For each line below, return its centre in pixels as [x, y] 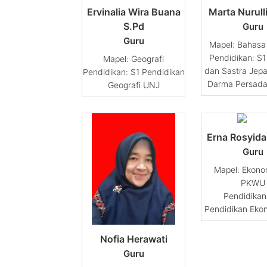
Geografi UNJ [133, 85]
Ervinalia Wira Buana [133, 12]
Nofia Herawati [133, 239]
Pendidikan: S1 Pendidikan [133, 72]
